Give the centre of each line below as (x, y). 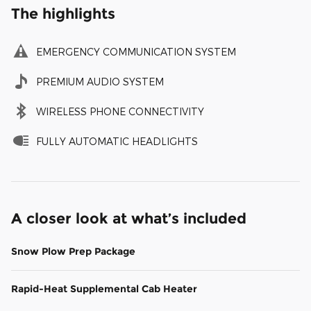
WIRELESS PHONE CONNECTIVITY (120, 112)
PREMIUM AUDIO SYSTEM (100, 82)
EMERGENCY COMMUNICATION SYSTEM (136, 52)
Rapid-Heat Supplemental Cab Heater (104, 289)
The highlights (63, 14)
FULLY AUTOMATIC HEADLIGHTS (117, 142)
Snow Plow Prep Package (73, 252)
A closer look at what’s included (129, 219)
